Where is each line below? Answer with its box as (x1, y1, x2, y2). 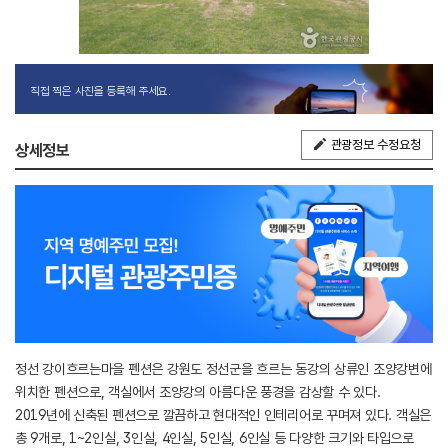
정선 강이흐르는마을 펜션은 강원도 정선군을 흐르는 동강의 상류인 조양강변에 (15, 361, 432, 378)
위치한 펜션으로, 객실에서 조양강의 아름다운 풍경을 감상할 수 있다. (15, 384, 381, 401)
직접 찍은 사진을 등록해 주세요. (30, 83, 171, 98)
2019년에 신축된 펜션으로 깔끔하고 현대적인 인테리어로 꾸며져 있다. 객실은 (15, 407, 431, 424)
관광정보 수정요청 (330, 136, 421, 152)
